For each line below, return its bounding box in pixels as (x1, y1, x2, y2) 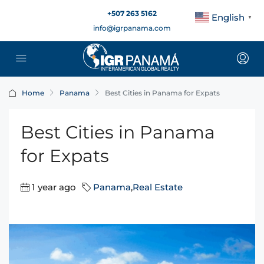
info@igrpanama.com (93, 24, 171, 32)
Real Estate (133, 181, 183, 193)
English (212, 11, 245, 23)
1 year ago (32, 181, 76, 193)
